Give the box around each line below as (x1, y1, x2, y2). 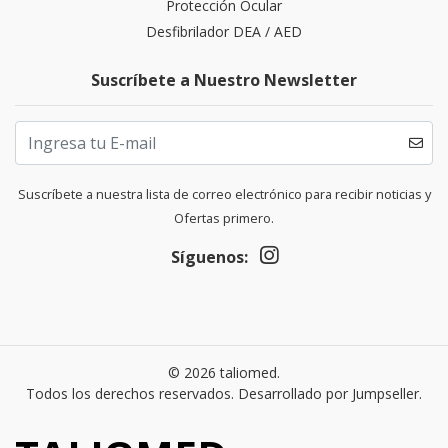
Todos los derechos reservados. (26, 384, 238, 404)
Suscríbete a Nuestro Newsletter (91, 69, 357, 92)
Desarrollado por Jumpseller (238, 384, 419, 404)
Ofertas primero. (174, 209, 274, 228)
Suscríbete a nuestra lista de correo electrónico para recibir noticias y (17, 185, 431, 204)
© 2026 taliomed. (168, 363, 280, 383)
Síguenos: (170, 246, 248, 269)
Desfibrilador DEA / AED (146, 22, 302, 42)
